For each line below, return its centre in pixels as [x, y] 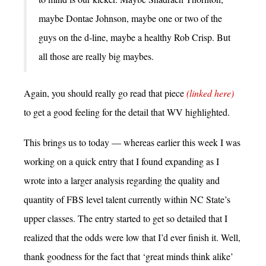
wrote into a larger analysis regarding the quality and [122, 180]
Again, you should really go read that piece [105, 93]
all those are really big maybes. [96, 56]
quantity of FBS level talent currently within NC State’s [127, 199]
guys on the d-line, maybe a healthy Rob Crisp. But [134, 37]
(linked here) [210, 93]
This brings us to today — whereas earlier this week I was [132, 142]
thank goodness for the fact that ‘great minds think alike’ [129, 256]
